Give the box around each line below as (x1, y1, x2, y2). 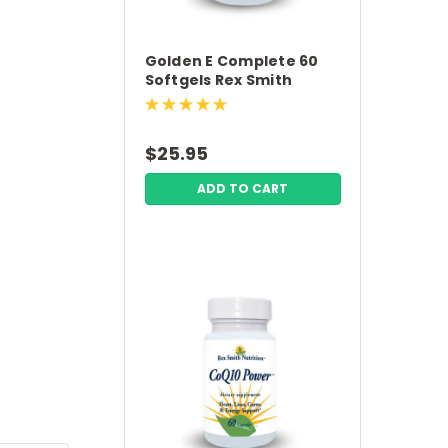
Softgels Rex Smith (144, 70, 293, 90)
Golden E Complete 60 (144, 51, 319, 71)
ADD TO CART (197, 180, 289, 197)
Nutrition (144, 89, 217, 109)
